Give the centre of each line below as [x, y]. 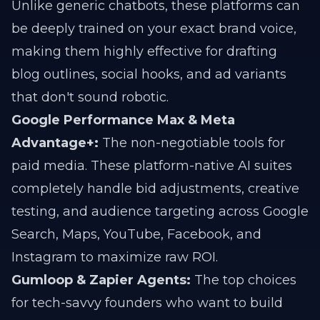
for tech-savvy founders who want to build [147, 303]
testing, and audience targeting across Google [160, 211]
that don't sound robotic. [90, 97]
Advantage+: [55, 143]
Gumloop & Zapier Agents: [101, 280]
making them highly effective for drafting [144, 51]
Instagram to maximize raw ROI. [115, 257]
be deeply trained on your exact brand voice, [154, 29]
